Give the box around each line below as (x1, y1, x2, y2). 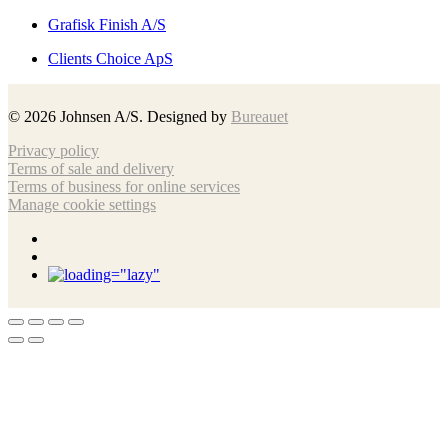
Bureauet (231, 108, 288, 126)
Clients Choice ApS (48, 50, 173, 68)
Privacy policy (8, 142, 99, 160)
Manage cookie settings (8, 196, 156, 214)
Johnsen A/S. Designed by (56, 108, 231, 126)
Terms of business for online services (8, 178, 240, 196)
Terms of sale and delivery (8, 160, 174, 178)
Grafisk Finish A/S (48, 16, 166, 34)
